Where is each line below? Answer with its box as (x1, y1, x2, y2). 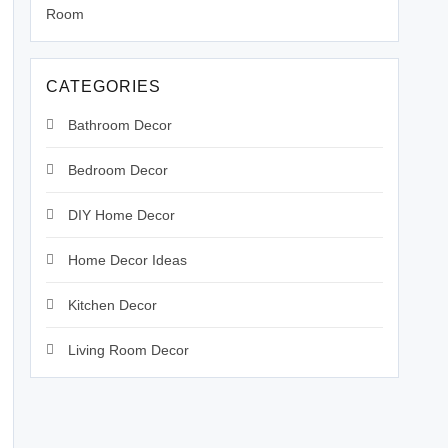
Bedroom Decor (68, 162, 168, 178)
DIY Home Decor (68, 207, 175, 223)
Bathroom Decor (68, 117, 172, 133)
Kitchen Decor (68, 297, 157, 313)
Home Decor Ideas (68, 252, 187, 268)
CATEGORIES (46, 78, 162, 95)
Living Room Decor (68, 342, 189, 358)
